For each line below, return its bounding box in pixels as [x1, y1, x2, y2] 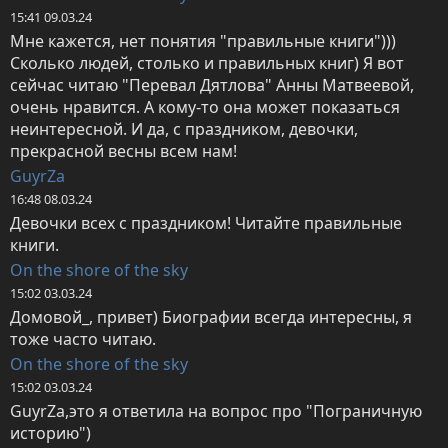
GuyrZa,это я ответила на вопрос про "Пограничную [10, 400, 422, 423]
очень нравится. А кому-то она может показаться [10, 96, 400, 119]
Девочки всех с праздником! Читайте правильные [10, 212, 402, 235]
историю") [10, 422, 91, 445]
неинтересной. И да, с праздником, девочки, [10, 118, 358, 141]
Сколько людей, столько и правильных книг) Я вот [10, 52, 404, 75]
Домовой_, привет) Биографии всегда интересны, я [10, 306, 412, 329]
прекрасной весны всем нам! [10, 140, 237, 163]
